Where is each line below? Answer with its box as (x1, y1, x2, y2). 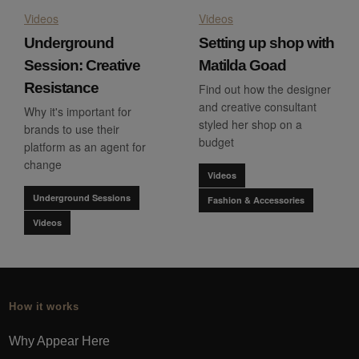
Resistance (24, 79, 99, 96)
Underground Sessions (33, 191, 131, 204)
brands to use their (24, 120, 119, 137)
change (24, 155, 62, 172)
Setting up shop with (199, 34, 334, 51)
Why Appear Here (9, 334, 111, 349)
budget (199, 133, 234, 150)
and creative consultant (199, 98, 317, 115)
